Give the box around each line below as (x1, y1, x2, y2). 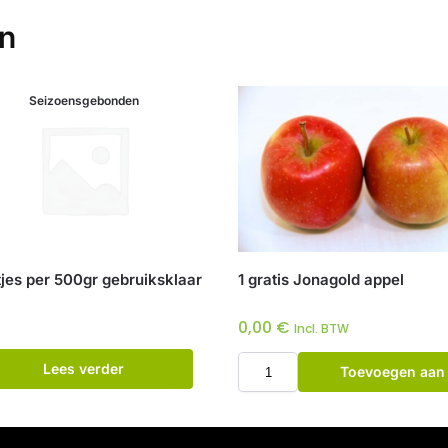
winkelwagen (347, 403, 439, 421)
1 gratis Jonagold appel (238, 270, 405, 290)
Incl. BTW (294, 320, 350, 338)
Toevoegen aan (340, 363, 446, 381)
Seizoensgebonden (28, 93, 139, 109)
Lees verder (43, 360, 125, 378)
